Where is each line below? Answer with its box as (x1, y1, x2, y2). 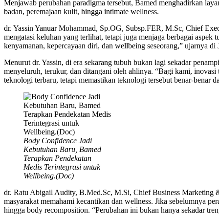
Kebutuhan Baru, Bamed (23, 145, 101, 154)
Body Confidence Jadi (23, 136, 92, 145)
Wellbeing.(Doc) (23, 172, 74, 180)
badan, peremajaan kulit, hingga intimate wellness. (4, 7, 159, 16)
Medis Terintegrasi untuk (23, 163, 100, 172)
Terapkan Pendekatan (23, 154, 91, 163)
